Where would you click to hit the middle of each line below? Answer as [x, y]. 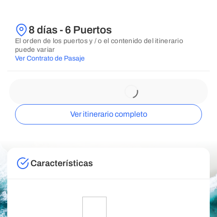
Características [62, 163]
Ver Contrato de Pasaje [50, 58]
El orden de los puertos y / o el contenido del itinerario [99, 41]
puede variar [35, 50]
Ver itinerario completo [108, 114]
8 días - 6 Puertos [70, 30]
